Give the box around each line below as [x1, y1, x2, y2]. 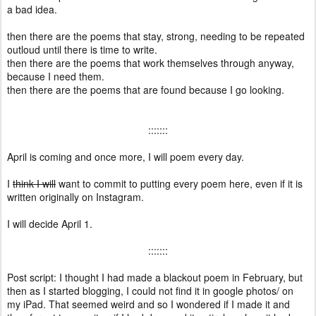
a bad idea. [7, 2, 60, 16]
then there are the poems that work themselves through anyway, [7, 56, 294, 70]
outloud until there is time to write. [7, 42, 160, 56]
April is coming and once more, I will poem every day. [7, 150, 247, 164]
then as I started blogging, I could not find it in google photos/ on [7, 284, 293, 298]
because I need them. [7, 69, 107, 83]
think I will [13, 176, 56, 190]
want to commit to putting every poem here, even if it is [56, 176, 303, 190]
